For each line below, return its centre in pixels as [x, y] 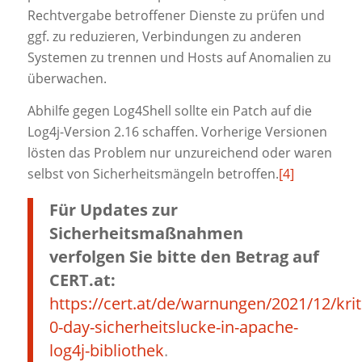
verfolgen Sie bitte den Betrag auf [184, 256]
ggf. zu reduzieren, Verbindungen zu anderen [164, 37]
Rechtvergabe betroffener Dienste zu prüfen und [176, 16]
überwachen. [67, 79]
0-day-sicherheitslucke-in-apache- [173, 326]
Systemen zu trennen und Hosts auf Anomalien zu [179, 58]
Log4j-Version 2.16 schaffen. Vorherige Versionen [177, 131]
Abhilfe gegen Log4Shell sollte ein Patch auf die [169, 110]
